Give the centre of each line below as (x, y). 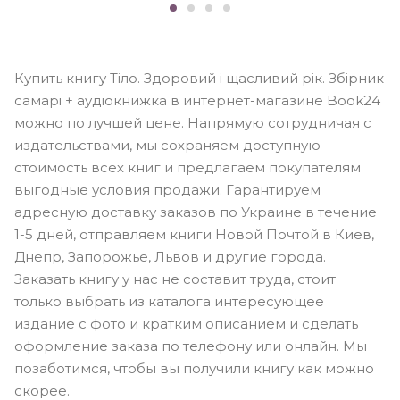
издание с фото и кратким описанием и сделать (186, 324)
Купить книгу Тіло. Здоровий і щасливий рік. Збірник (199, 79)
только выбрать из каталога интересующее (169, 302)
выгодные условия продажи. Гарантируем (167, 190)
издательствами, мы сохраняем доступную (167, 146)
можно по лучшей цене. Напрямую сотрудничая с (193, 123)
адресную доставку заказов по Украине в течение (196, 212)
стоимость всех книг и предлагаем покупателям (187, 168)
